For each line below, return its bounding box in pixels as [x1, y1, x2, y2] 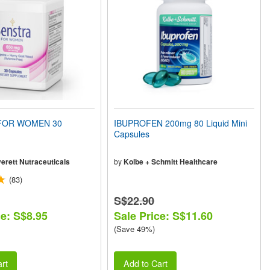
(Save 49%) [114, 223, 155, 234]
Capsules [114, 128, 150, 140]
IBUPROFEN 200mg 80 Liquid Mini [114, 117, 248, 129]
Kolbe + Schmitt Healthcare [124, 156, 218, 167]
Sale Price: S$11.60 [114, 208, 213, 224]
